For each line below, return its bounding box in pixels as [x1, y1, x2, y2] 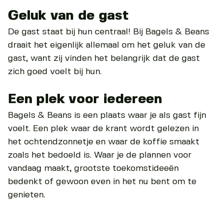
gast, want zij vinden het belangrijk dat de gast [8, 54, 200, 63]
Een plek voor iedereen [8, 93, 163, 106]
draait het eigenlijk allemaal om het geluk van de [8, 40, 205, 50]
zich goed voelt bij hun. [8, 67, 102, 76]
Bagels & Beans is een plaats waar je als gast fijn [8, 111, 206, 120]
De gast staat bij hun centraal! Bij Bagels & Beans [8, 27, 209, 36]
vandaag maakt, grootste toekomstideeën [8, 164, 179, 173]
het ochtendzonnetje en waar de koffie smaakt [8, 137, 199, 147]
